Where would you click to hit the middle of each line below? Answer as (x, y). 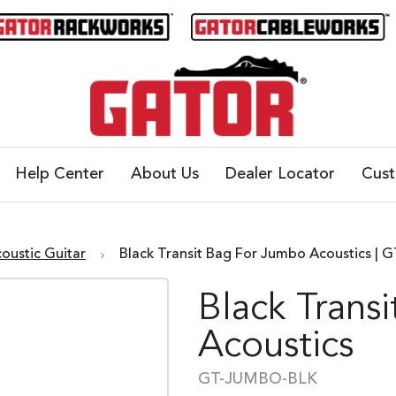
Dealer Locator (280, 175)
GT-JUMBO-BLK (258, 380)
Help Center (59, 175)
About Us (164, 175)
